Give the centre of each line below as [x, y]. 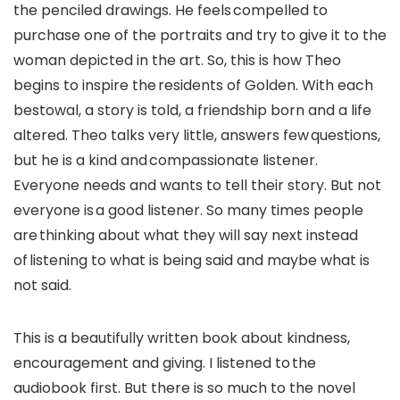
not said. [42, 285]
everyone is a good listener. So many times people [188, 210]
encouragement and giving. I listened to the [165, 362]
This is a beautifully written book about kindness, [182, 337]
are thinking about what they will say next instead [186, 235]
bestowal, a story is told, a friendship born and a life [192, 110]
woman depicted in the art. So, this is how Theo [177, 60]
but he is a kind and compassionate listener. [166, 160]
